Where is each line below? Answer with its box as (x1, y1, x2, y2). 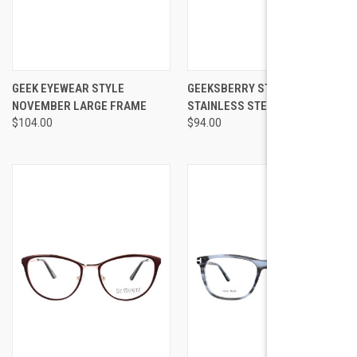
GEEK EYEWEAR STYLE (12, 80, 124, 96)
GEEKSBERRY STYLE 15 (186, 80, 305, 96)
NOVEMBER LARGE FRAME (12, 98, 147, 113)
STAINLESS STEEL (186, 98, 280, 113)
